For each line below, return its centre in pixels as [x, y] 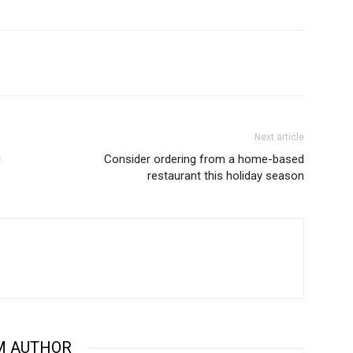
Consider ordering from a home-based [204, 160]
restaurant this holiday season [226, 176]
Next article [279, 137]
